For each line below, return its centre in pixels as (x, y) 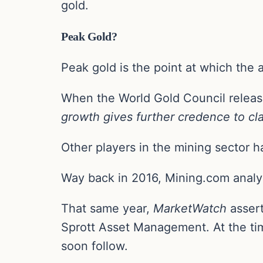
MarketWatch (188, 209)
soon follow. (95, 246)
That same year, (105, 209)
